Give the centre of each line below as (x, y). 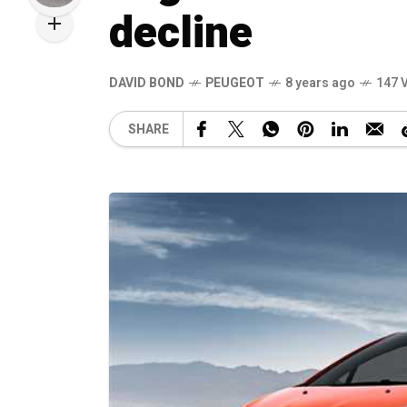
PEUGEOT (235, 83)
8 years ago (320, 83)
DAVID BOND (147, 83)
